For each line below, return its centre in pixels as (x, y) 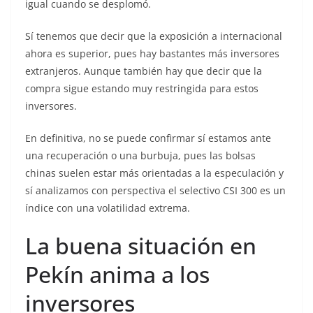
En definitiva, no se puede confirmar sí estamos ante (148, 138)
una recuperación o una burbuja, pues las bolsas (140, 156)
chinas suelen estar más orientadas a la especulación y (154, 173)
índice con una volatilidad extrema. (108, 208)
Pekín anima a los (117, 275)
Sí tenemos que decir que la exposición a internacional (154, 36)
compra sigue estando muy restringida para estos (142, 89)
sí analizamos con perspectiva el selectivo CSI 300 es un (155, 191)
